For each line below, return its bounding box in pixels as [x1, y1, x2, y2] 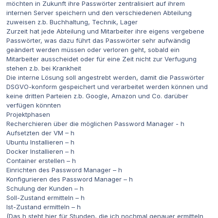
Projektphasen [6, 110, 50, 119]
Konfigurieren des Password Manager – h [6, 175, 133, 183]
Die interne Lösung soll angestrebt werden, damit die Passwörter [6, 73, 204, 82]
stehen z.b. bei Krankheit [6, 64, 81, 73]
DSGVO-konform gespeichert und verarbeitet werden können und [6, 83, 208, 91]
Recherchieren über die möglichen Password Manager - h [6, 120, 184, 128]
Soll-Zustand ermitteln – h [6, 194, 85, 202]
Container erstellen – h [6, 157, 76, 165]
